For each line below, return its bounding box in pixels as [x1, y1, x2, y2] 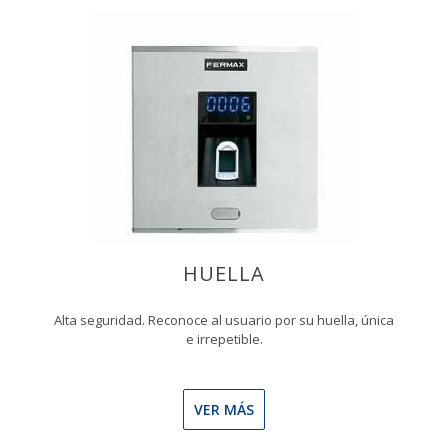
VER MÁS [194, 400, 254, 419]
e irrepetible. [185, 330, 263, 348]
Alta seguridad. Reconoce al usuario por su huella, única [54, 311, 394, 329]
